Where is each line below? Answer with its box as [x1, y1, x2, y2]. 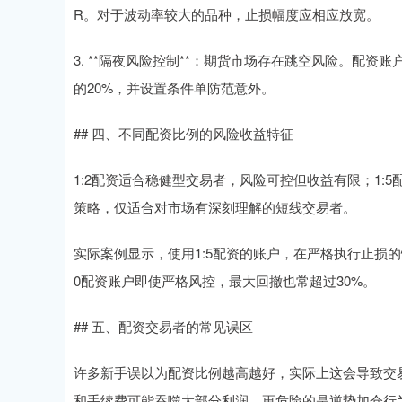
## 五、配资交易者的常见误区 [74, 317, 253, 336]
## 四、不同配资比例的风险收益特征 [74, 124, 293, 144]
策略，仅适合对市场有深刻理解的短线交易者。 [74, 197, 356, 217]
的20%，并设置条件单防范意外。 [74, 78, 275, 98]
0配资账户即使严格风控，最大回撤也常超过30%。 [74, 271, 376, 291]
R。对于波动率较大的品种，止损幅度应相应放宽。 [74, 4, 380, 24]
